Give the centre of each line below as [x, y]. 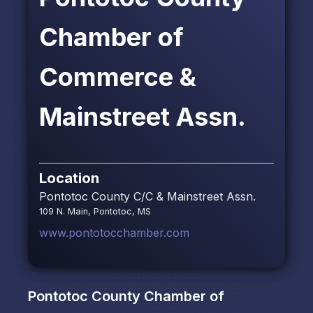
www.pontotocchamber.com [114, 233]
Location [69, 179]
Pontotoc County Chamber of [126, 297]
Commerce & [118, 77]
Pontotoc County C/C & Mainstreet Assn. [147, 197]
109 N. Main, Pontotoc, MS [95, 212]
